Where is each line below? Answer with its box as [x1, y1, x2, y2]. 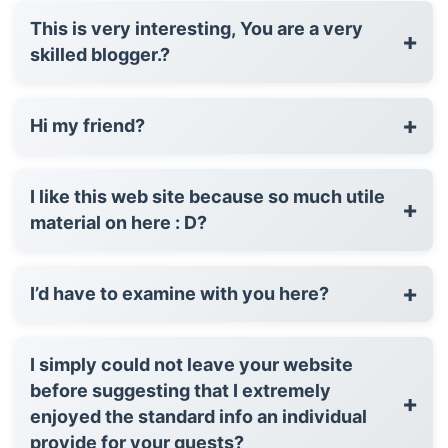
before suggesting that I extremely [30, 379, 331, 401]
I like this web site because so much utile [30, 185, 385, 207]
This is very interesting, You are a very [30, 17, 363, 39]
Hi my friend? [30, 114, 145, 136]
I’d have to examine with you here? [30, 282, 329, 304]
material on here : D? [30, 211, 207, 233]
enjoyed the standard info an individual [30, 405, 367, 427]
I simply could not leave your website [30, 353, 353, 375]
